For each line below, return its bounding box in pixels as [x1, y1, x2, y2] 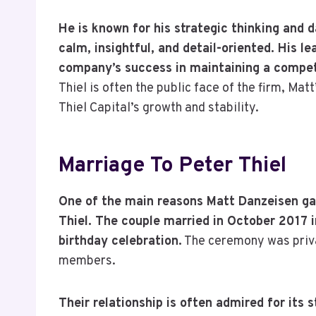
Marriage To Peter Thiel [59, 152, 286, 179]
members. [59, 253, 116, 269]
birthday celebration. [59, 233, 182, 250]
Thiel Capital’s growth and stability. [59, 99, 259, 116]
